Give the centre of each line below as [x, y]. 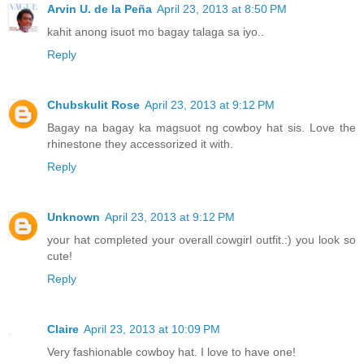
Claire [63, 329]
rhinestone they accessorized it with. [140, 143]
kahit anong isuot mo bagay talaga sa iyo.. [156, 31]
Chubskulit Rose [93, 104]
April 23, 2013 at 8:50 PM [222, 9]
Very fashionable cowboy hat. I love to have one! [171, 351]
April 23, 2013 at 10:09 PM [152, 329]
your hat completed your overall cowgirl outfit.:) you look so [201, 239]
